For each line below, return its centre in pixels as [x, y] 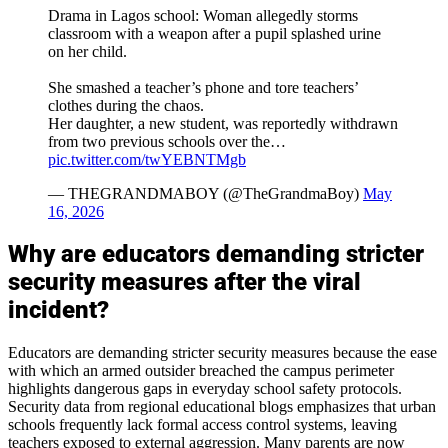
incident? [58, 310]
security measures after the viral [184, 282]
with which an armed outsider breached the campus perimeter [201, 371]
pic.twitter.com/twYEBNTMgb [147, 159]
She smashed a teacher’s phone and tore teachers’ [203, 87]
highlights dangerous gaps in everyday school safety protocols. [205, 389]
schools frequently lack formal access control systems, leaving [202, 425]
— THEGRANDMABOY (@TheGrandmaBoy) [205, 193]
